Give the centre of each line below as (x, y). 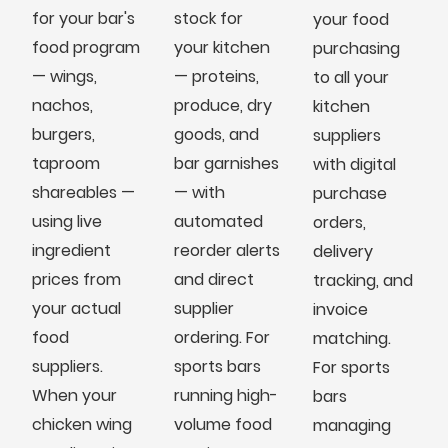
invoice (340, 309)
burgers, (63, 134)
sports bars (217, 366)
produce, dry (222, 105)
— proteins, (216, 76)
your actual (76, 308)
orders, (339, 222)
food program (85, 47)
